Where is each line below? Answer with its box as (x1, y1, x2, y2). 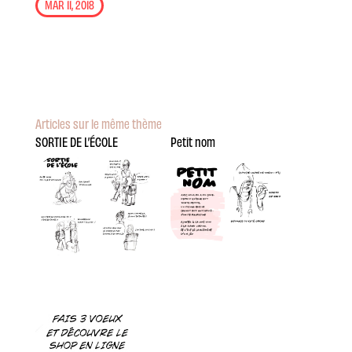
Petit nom (170, 134, 215, 150)
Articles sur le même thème (35, 115, 162, 132)
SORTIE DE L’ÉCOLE (35, 134, 118, 150)
